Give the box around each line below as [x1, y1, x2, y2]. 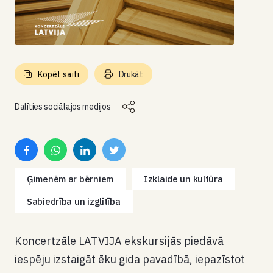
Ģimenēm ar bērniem [27, 173, 113, 185]
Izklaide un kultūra [143, 173, 223, 185]
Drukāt [118, 68, 143, 80]
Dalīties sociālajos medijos [15, 101, 111, 112]
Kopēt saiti [38, 68, 79, 80]
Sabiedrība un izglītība [27, 196, 121, 207]
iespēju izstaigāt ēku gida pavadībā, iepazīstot [15, 252, 245, 266]
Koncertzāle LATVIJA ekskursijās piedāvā [15, 234, 224, 248]
